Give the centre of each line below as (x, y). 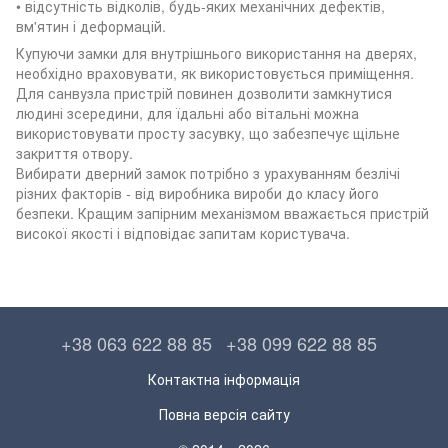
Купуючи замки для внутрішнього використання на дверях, (216, 52)
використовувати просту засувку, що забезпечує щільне (208, 132)
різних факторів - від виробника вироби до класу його (197, 192)
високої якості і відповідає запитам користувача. (183, 232)
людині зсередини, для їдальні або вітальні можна (187, 112)
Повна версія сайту (224, 413)
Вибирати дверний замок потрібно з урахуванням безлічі (208, 172)
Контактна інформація (224, 378)
